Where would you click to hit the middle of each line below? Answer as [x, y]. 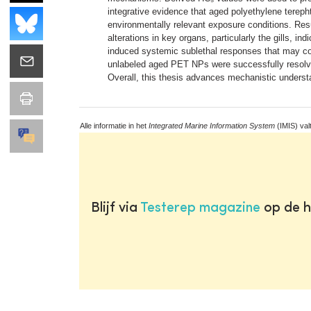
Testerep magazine [200, 208]
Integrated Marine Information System [212, 125]
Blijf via [115, 208]
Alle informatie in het [114, 125]
